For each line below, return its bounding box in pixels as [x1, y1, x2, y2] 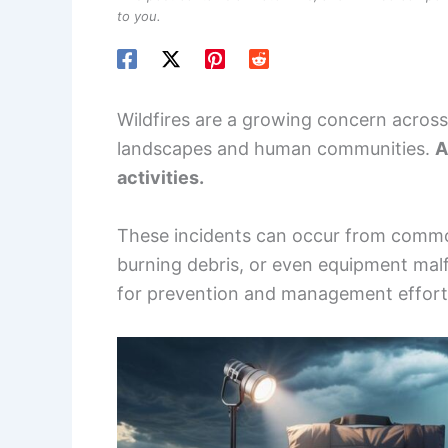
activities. [117, 167, 204, 189]
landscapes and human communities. [117, 138, 435, 160]
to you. [117, 8, 161, 24]
